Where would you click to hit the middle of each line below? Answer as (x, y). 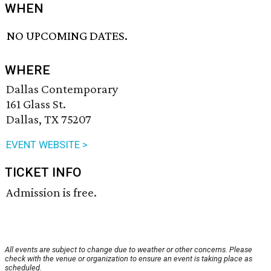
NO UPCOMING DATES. (67, 36)
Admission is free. (51, 193)
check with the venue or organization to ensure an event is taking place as (129, 259)
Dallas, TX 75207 (49, 119)
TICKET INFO (43, 173)
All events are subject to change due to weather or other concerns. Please (129, 250)
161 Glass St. (36, 104)
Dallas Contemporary (62, 89)
